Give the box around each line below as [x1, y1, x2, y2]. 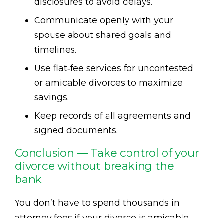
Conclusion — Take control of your [15, 145, 199, 160]
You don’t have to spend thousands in [15, 197, 180, 208]
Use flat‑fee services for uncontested [34, 62, 193, 73]
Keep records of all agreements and [34, 110, 191, 121]
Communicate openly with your [34, 15, 173, 26]
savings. [34, 91, 69, 103]
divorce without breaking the [15, 159, 174, 173]
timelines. [34, 44, 76, 55]
